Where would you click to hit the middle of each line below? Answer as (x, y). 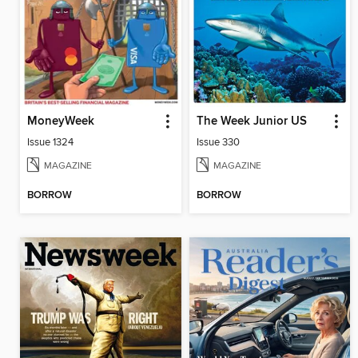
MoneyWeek (61, 122)
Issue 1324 (50, 143)
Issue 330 (218, 143)
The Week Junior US (251, 122)
